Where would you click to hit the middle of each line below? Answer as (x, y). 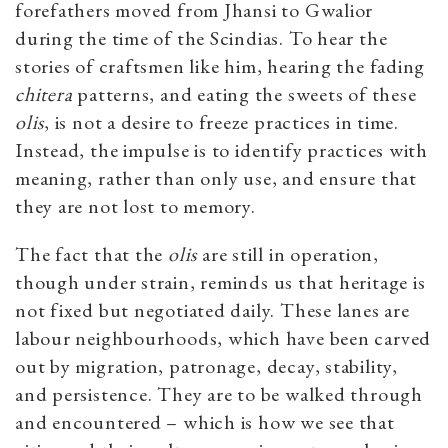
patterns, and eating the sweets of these (244, 93)
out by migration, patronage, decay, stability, (206, 365)
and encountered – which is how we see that (205, 421)
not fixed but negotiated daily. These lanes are (212, 309)
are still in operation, (288, 253)
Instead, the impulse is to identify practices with (221, 149)
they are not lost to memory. (135, 205)
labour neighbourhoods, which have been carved (223, 337)
